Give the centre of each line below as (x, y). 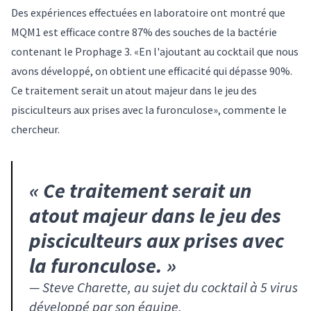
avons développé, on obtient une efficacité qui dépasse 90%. (152, 70)
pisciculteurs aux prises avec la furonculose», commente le (149, 109)
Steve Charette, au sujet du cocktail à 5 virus (170, 287)
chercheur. (35, 129)
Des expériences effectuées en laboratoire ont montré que (148, 12)
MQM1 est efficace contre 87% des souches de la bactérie (144, 32)
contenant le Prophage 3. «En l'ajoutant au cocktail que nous (155, 51)
